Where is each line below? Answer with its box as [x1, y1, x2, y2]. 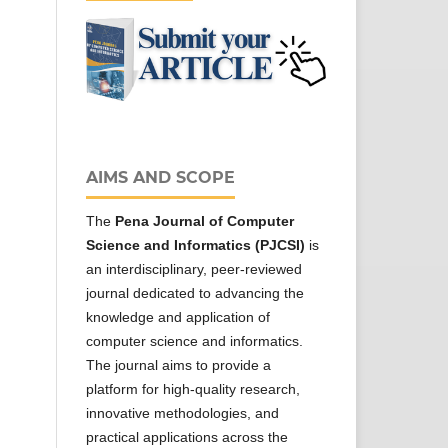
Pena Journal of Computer [115, 213, 294, 230]
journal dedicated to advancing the [86, 285, 304, 302]
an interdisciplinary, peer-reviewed [86, 261, 302, 278]
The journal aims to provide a [86, 357, 271, 374]
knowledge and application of [86, 309, 270, 326]
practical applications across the [86, 429, 288, 446]
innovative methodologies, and [86, 405, 279, 422]
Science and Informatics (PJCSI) [86, 237, 305, 254]
